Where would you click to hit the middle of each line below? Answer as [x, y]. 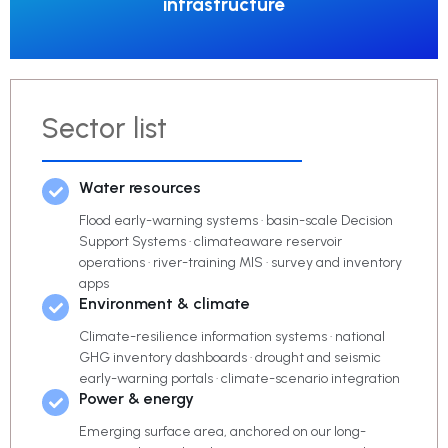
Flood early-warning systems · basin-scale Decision [236, 221]
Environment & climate [165, 304]
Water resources [140, 188]
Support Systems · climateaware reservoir [211, 242]
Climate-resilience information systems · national [232, 337]
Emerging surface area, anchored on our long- [223, 432]
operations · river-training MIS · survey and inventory [241, 263]
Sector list [105, 128]
